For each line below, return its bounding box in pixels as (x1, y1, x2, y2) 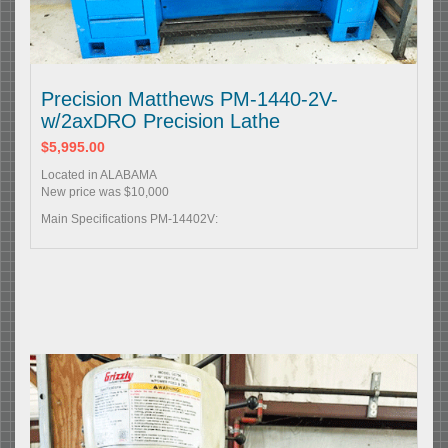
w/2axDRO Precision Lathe (41, 109, 280, 132)
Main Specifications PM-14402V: (41, 211, 218, 226)
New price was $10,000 (41, 184, 169, 199)
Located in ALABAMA (41, 167, 157, 182)
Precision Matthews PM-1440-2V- (41, 87, 338, 110)
